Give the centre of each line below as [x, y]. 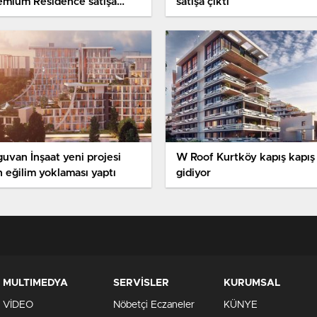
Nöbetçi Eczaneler [154, 305]
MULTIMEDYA [35, 283]
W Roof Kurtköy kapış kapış [246, 158]
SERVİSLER [141, 283]
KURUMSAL [252, 283]
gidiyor [194, 173]
